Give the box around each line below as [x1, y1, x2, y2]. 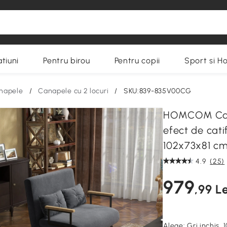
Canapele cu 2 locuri [38, 87, 109, 95]
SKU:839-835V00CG [123, 87, 192, 95]
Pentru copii [114, 56, 160, 65]
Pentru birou [43, 56, 90, 65]
